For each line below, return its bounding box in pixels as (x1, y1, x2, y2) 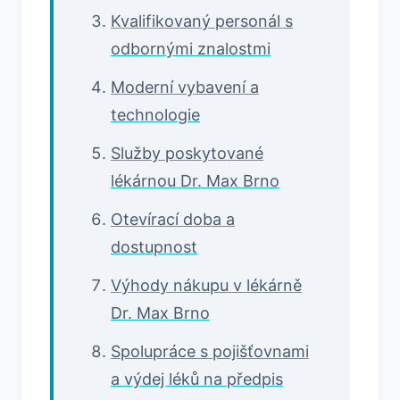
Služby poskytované (111, 143, 263, 162)
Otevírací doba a (111, 209, 235, 229)
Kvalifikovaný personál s (111, 11, 293, 30)
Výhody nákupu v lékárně (111, 275, 302, 295)
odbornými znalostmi (111, 38, 271, 58)
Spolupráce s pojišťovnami (111, 341, 309, 361)
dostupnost (111, 237, 197, 256)
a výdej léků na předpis (111, 369, 283, 388)
